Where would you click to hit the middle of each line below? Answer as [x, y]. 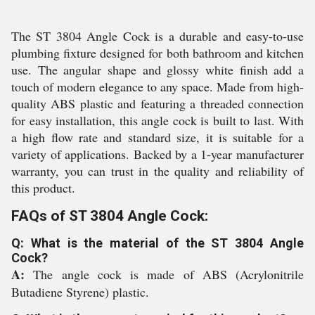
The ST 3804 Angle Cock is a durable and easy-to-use [157, 36]
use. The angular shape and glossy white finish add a [157, 70]
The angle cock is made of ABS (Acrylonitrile [168, 274]
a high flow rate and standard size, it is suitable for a [157, 137]
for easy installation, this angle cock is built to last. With [157, 120]
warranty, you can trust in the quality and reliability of [157, 171]
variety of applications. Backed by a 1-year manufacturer [157, 154]
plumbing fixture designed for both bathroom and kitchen [157, 53]
